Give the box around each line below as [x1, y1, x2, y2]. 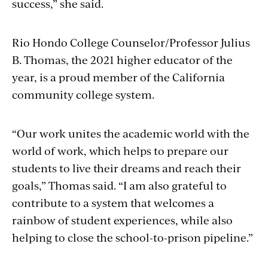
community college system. [12, 86, 154, 102]
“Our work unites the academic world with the [12, 125, 249, 141]
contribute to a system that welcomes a [12, 194, 214, 210]
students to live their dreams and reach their [12, 160, 241, 175]
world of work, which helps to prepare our [12, 142, 229, 158]
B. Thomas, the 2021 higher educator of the [12, 51, 233, 67]
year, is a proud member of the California [12, 69, 225, 84]
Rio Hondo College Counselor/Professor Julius [12, 34, 250, 50]
